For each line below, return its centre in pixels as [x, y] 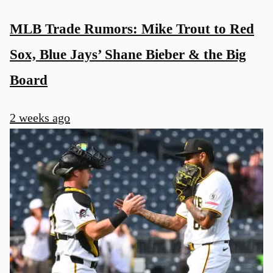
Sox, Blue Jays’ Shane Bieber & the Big [128, 54]
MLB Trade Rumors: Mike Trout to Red [132, 28]
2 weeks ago [40, 118]
